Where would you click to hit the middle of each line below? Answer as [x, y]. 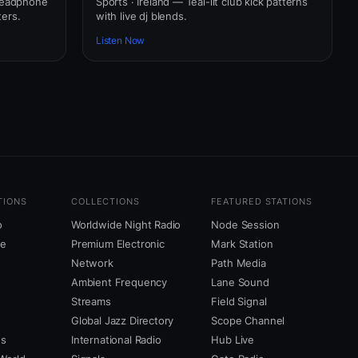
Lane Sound [240, 282]
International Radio [116, 340]
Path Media [239, 263]
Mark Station [242, 244]
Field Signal [239, 302]
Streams [91, 302]
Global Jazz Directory [123, 321]
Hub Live [233, 340]
